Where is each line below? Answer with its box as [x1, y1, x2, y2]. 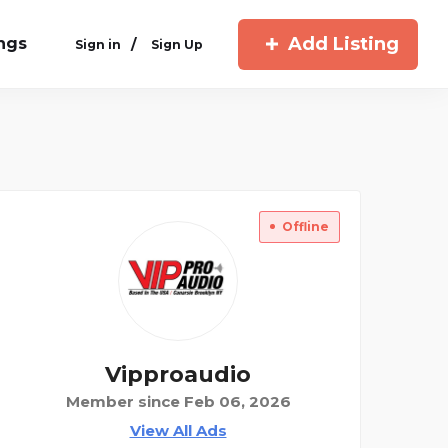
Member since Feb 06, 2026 [65, 392, 291, 411]
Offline [282, 219, 329, 234]
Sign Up [150, 36, 203, 52]
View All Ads [129, 421, 227, 440]
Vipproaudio [105, 361, 251, 388]
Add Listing [287, 32, 399, 55]
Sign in [74, 36, 121, 52]
